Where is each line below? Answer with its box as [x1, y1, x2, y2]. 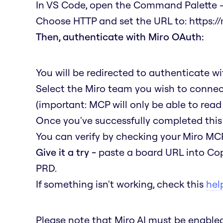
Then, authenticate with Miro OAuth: [36, 30, 204, 43]
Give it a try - [36, 145, 96, 158]
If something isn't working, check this [36, 177, 206, 190]
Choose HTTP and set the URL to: [36, 14, 189, 27]
